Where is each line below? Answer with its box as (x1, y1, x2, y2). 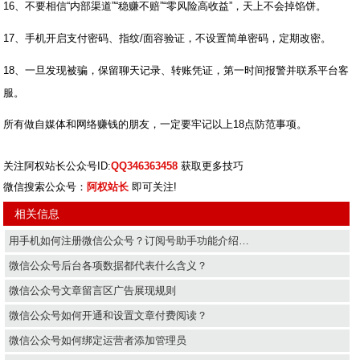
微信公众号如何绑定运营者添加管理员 (9, 333, 187, 346)
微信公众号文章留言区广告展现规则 (9, 284, 177, 297)
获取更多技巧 (178, 159, 244, 172)
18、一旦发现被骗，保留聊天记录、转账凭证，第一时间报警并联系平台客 (3, 63, 350, 76)
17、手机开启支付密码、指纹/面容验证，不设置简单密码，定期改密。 (3, 31, 332, 44)
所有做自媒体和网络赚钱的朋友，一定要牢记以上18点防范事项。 (3, 117, 308, 130)
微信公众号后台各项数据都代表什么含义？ (9, 259, 208, 272)
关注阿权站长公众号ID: (3, 159, 112, 172)
